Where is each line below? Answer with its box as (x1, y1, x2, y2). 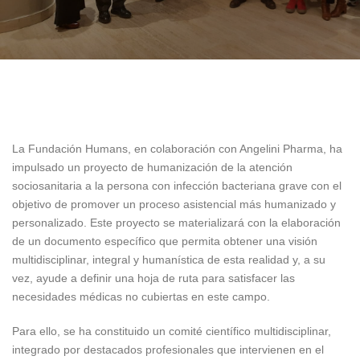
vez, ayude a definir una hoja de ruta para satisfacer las (12, 272, 295, 284)
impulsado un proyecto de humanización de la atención (12, 161, 292, 174)
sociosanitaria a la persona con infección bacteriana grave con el (12, 179, 342, 192)
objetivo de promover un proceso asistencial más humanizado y (12, 198, 336, 211)
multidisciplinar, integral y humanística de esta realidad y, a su (12, 253, 325, 266)
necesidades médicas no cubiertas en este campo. (12, 290, 270, 303)
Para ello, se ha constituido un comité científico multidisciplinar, (12, 325, 331, 337)
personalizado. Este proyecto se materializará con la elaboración (12, 216, 341, 229)
